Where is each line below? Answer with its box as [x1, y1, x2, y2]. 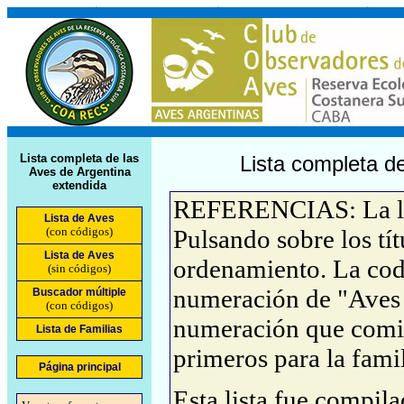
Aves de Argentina [28, 165, 131, 179]
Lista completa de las [20, 151, 139, 165]
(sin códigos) [48, 262, 111, 275]
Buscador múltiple [32, 286, 126, 298]
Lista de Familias [36, 323, 123, 335]
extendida [52, 179, 106, 192]
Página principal [38, 361, 121, 373]
